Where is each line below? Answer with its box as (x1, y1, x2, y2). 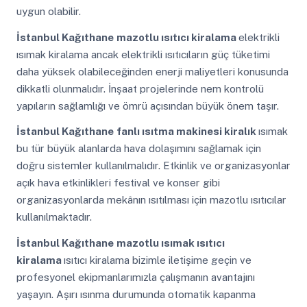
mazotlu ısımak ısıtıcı (116, 237, 225, 249)
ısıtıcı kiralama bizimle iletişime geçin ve (63, 254, 251, 267)
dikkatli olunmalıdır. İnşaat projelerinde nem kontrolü (16, 82, 264, 95)
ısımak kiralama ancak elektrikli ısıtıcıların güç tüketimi (16, 48, 270, 60)
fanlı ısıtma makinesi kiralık (116, 125, 258, 138)
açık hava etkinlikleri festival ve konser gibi (16, 177, 220, 189)
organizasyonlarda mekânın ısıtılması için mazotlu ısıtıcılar (16, 194, 286, 206)
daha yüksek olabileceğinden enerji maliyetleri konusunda (16, 65, 288, 77)
